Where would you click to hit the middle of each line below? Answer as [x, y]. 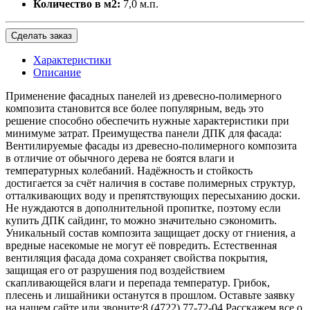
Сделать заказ [42, 35]
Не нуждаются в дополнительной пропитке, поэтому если [143, 208]
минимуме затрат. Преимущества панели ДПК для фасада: [144, 133]
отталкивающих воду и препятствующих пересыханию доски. [153, 195]
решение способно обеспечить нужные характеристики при [147, 120]
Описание [57, 72]
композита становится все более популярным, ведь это [135, 108]
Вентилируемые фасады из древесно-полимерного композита [151, 145]
